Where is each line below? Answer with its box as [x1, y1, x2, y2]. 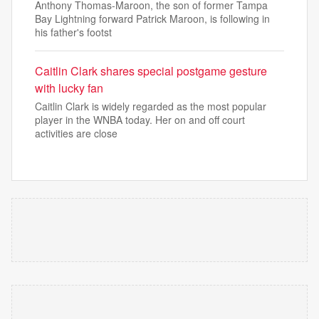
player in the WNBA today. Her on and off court [35, 113, 245, 127]
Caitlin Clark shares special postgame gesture [35, 63, 267, 79]
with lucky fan [35, 80, 103, 96]
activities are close [35, 126, 117, 140]
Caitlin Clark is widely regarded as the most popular [35, 99, 266, 113]
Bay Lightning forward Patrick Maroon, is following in [35, 11, 270, 26]
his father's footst [35, 25, 112, 39]
